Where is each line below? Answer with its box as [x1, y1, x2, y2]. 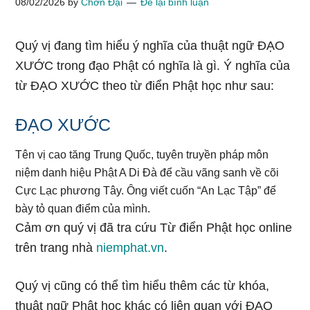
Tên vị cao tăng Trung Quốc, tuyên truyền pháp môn [15, 149, 269, 161]
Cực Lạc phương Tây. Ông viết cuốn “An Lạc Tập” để [15, 185, 277, 197]
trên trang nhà [15, 241, 97, 255]
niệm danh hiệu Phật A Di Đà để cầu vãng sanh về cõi [15, 167, 280, 179]
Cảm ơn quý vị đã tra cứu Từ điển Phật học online [15, 221, 293, 235]
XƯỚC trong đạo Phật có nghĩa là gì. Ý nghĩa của [15, 59, 291, 73]
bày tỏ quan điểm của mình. [15, 203, 151, 215]
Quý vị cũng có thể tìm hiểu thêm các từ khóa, [15, 279, 270, 293]
